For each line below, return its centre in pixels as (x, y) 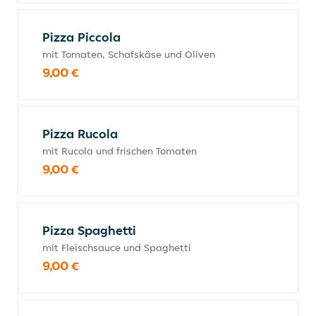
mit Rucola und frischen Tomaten (120, 151)
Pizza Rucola (80, 134)
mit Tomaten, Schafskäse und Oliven (129, 54)
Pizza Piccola (81, 37)
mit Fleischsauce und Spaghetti (117, 248)
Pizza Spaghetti (89, 230)
